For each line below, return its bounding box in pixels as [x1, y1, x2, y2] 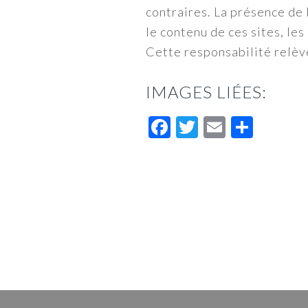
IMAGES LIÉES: [146, 82, 267, 102]
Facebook [170, 113, 267, 140]
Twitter [198, 113, 272, 140]
